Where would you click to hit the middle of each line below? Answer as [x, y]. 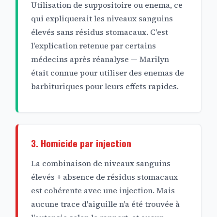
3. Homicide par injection [81, 143]
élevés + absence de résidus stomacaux [105, 177]
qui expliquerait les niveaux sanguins [102, 19]
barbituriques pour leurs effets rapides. [105, 86]
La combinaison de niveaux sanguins [101, 163]
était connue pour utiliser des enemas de [108, 73]
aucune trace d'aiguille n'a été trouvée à [106, 204]
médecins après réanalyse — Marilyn [100, 59]
